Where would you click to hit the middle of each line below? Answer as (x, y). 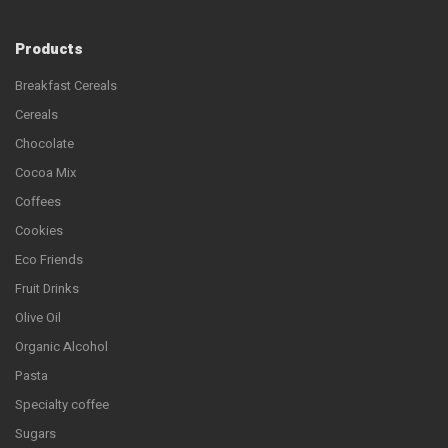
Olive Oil (38, 318)
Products (49, 49)
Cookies (39, 231)
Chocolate (44, 144)
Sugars (35, 434)
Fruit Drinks (47, 289)
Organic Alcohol (61, 347)
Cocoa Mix (45, 173)
